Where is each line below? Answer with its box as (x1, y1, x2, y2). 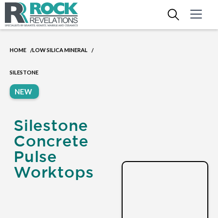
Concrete (14, 132, 89, 149)
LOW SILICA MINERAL (32, 47, 88, 53)
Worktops (14, 163, 94, 181)
